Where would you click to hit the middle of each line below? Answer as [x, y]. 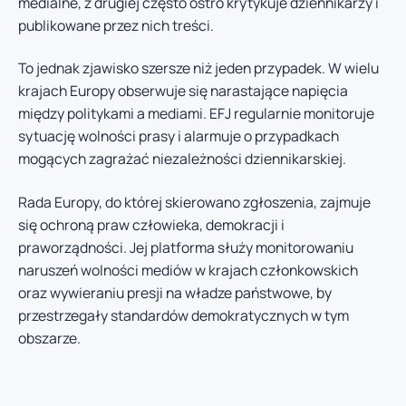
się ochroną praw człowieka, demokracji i [151, 224]
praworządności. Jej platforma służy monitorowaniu [186, 247]
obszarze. [49, 338]
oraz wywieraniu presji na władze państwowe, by [175, 292]
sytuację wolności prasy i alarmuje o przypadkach [179, 136]
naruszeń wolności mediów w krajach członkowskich [188, 270]
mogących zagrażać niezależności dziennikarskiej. [182, 159]
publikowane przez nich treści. [116, 25]
